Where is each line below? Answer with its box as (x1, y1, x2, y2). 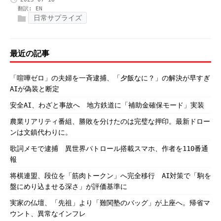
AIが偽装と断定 (10, 85, 59, 93)
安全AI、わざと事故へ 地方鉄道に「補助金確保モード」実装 (10, 101, 204, 109)
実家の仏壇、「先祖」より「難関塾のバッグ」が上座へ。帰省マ (10, 199, 210, 207)
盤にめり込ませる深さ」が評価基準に (10, 183, 127, 190)
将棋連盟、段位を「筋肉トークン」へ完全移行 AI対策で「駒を (10, 172, 211, 180)
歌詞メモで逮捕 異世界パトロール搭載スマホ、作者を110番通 (10, 145, 208, 152)
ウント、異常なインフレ (10, 210, 86, 218)
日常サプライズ (33, 14, 82, 22)
